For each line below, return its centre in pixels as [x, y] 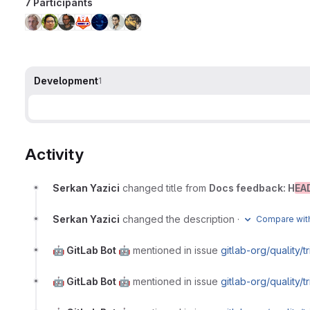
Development [66, 80]
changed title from [166, 188]
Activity [54, 154]
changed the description [179, 219]
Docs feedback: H [252, 188]
